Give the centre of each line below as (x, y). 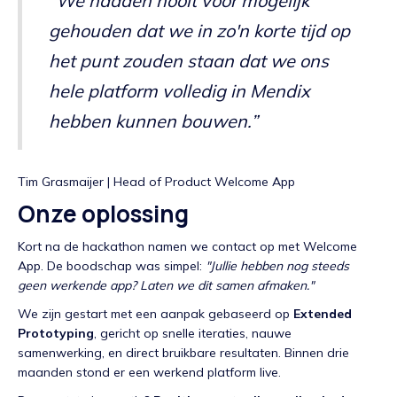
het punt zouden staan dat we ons (189, 61)
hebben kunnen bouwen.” (153, 121)
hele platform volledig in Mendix (179, 91)
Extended (323, 314)
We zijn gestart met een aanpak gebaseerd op (156, 314)
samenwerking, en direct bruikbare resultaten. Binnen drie (183, 353)
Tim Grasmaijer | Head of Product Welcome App (156, 182)
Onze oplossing (103, 214)
